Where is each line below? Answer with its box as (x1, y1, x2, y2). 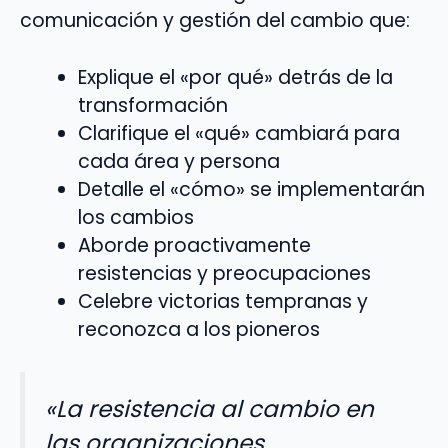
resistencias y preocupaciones (77, 259, 371, 287)
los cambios (77, 203, 194, 231)
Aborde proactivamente (77, 231, 311, 259)
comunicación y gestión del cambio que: (20, 6, 410, 34)
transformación (77, 91, 228, 119)
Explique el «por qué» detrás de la (77, 63, 393, 91)
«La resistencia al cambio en (45, 393, 374, 426)
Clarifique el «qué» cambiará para (77, 119, 400, 147)
